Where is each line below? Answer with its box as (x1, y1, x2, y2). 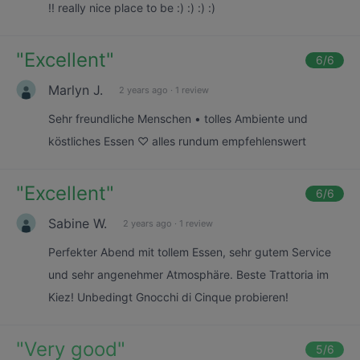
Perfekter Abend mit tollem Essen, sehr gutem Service (48, 245, 331, 259)
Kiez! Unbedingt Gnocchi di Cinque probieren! (48, 290, 288, 304)
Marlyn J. (48, 81, 103, 98)
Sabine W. (48, 215, 107, 231)
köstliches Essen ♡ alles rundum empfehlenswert (48, 134, 306, 148)
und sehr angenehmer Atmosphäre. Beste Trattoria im (48, 268, 329, 281)
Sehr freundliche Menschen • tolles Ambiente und (48, 112, 308, 125)
